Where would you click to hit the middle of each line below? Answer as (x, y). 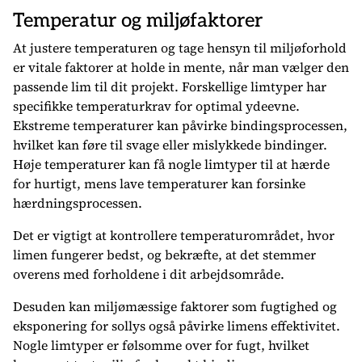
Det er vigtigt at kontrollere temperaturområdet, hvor (174, 235)
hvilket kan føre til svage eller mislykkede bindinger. (170, 145)
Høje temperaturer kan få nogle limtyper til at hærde (171, 164)
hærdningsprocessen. (78, 203)
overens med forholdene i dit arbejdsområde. (149, 274)
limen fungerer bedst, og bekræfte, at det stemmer (164, 255)
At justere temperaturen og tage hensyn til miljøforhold (180, 48)
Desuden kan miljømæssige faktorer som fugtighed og (175, 306)
